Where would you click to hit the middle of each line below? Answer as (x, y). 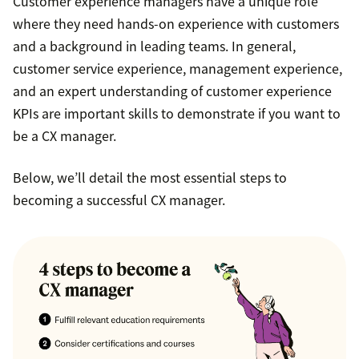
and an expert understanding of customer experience (172, 91)
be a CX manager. (65, 136)
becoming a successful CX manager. (119, 200)
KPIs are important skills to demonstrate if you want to (177, 113)
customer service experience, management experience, (177, 69)
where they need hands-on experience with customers (176, 24)
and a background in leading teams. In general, (154, 46)
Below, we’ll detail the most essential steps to (150, 177)
